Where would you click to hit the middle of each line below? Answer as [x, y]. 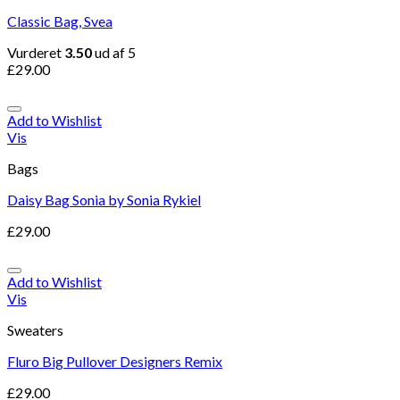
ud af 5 [114, 52]
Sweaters [35, 330]
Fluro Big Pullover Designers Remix [115, 361]
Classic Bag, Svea [60, 21]
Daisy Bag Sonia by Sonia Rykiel [104, 200]
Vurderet [36, 52]
